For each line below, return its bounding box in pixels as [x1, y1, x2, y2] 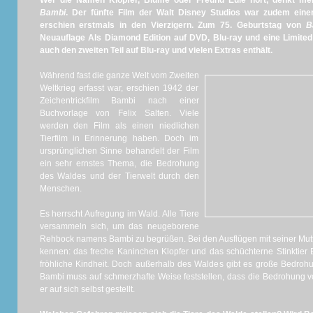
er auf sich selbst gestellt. [39, 284, 135, 294]
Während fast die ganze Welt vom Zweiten [39, 71, 199, 80]
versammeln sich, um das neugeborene [39, 221, 199, 231]
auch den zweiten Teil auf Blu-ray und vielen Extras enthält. [39, 45, 272, 55]
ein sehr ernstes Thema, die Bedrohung [39, 159, 199, 168]
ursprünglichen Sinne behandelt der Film [39, 146, 199, 156]
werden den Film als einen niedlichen [39, 121, 199, 131]
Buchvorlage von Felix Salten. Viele [39, 108, 199, 118]
